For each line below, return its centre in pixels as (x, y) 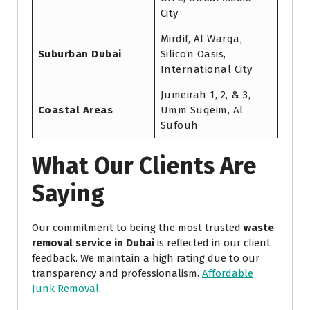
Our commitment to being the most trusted (138, 228)
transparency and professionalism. (117, 274)
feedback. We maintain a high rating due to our (146, 258)
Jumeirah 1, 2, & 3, (205, 95)
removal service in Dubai (93, 243)
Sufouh (179, 126)
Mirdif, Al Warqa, (201, 39)
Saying (68, 194)
